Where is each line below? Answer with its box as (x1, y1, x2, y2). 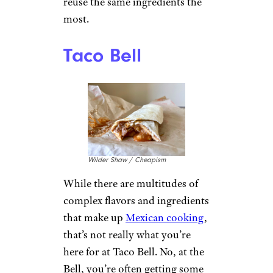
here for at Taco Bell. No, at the (63, 245, 204, 259)
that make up (63, 211, 126, 225)
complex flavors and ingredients (63, 194, 209, 208)
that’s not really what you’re (63, 228, 191, 242)
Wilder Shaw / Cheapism (88, 156, 166, 165)
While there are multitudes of (63, 177, 198, 191)
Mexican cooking (126, 211, 204, 225)
